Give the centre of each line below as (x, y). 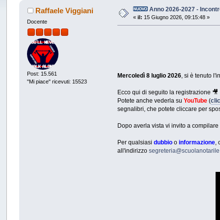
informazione (197, 142)
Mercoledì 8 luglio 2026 (150, 76)
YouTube (196, 101)
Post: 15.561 (42, 74)
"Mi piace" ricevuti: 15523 (57, 82)
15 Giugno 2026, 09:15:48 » (176, 17)
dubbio (163, 142)
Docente (37, 22)
